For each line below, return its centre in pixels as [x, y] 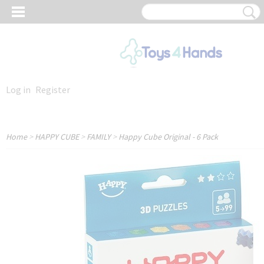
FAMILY [99, 137]
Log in [18, 90]
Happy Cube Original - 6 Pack [168, 137]
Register [53, 90]
